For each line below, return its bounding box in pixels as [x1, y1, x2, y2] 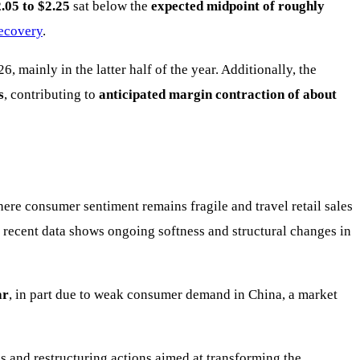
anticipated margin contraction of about [99, 87, 337, 103]
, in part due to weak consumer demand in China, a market [9, 287, 337, 303]
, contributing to [4, 87, 99, 103]
